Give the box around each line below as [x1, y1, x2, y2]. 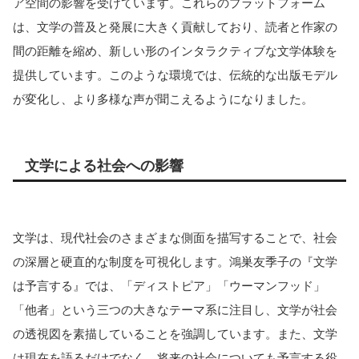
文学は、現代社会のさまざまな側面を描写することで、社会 [13, 230, 337, 244]
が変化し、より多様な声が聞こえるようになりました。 [13, 91, 313, 106]
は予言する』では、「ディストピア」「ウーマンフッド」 [13, 278, 325, 292]
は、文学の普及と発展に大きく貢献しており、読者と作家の [13, 19, 337, 34]
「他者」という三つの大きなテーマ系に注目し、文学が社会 [13, 302, 337, 317]
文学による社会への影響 [25, 157, 184, 174]
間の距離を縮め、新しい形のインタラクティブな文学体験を [13, 43, 337, 58]
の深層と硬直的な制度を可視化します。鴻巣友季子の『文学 [13, 254, 337, 268]
